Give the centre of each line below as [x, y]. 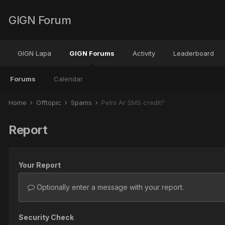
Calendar [68, 79]
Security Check [46, 217]
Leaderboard [194, 53]
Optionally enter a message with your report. [109, 187]
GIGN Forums [92, 53]
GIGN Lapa [34, 53]
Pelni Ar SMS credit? [133, 102]
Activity [144, 53]
